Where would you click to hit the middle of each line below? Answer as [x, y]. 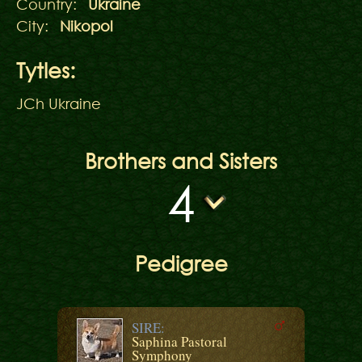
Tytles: [46, 70]
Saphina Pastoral [179, 341]
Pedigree [181, 263]
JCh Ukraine [59, 103]
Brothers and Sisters [181, 161]
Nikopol [86, 26]
